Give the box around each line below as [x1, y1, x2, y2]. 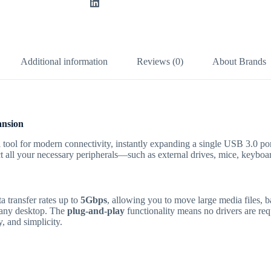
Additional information [21, 56, 108, 67]
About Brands [212, 56, 267, 67]
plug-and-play [67, 205, 125, 216]
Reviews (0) [137, 56, 184, 67]
